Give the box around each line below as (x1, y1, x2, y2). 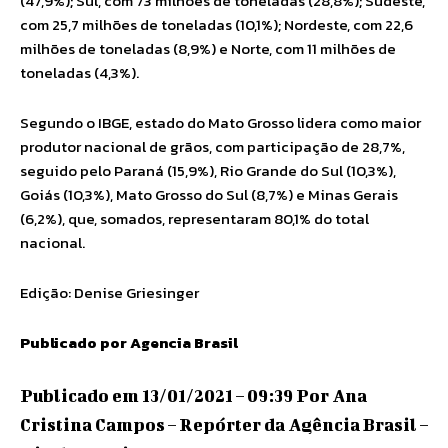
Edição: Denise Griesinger (20, 281, 199, 304)
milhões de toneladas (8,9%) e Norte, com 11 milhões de (20, 37, 396, 60)
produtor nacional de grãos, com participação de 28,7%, (20, 135, 405, 158)
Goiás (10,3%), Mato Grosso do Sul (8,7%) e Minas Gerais (20, 183, 398, 206)
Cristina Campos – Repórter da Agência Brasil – (20, 414, 428, 434)
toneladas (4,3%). (20, 61, 139, 84)
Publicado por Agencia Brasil (20, 331, 238, 354)
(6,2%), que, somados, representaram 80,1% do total (20, 207, 369, 230)
